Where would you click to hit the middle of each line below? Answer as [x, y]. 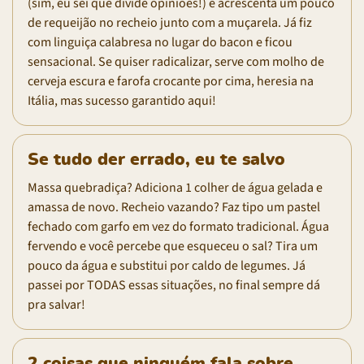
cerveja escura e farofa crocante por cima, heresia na [171, 81]
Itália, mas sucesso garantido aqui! [122, 100]
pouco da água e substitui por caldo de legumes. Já [167, 265]
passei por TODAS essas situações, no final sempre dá [174, 285]
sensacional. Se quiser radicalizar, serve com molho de [176, 61]
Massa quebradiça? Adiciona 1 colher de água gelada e [175, 187]
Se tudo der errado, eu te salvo [156, 159]
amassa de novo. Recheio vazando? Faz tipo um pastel [174, 207]
